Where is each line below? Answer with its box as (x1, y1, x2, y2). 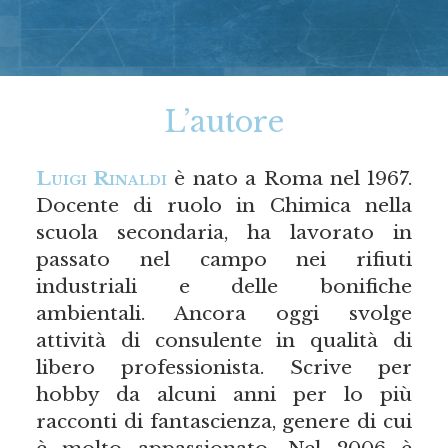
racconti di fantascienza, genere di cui (35, 409, 413, 434)
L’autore (164, 104, 284, 141)
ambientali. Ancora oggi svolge (35, 301, 413, 326)
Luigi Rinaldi (35, 166, 168, 191)
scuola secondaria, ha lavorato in (35, 220, 413, 245)
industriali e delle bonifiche (35, 274, 413, 299)
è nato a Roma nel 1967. (167, 166, 413, 191)
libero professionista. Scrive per (35, 355, 413, 380)
